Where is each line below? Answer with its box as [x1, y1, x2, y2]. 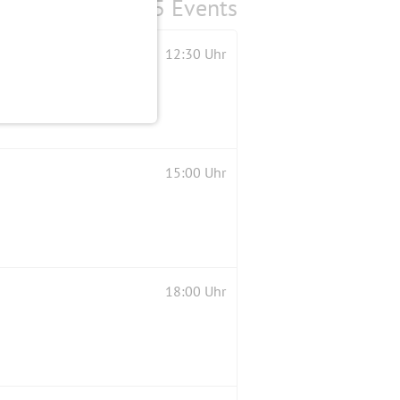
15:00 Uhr [165, 162, 226, 181]
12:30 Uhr [165, 44, 226, 62]
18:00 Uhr [165, 281, 226, 300]
